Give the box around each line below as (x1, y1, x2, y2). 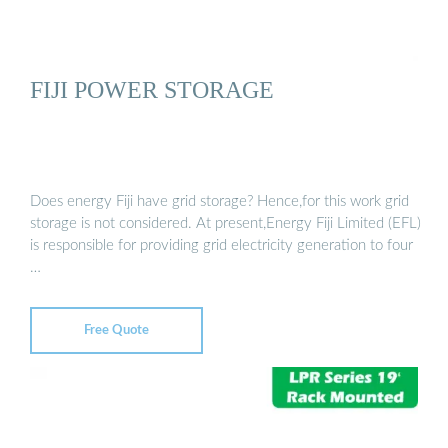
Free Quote (84, 323, 149, 337)
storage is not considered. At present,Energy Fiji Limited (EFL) (30, 215, 421, 231)
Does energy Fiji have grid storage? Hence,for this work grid (30, 193, 409, 209)
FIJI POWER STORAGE (30, 76, 274, 104)
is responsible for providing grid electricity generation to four (30, 237, 413, 253)
